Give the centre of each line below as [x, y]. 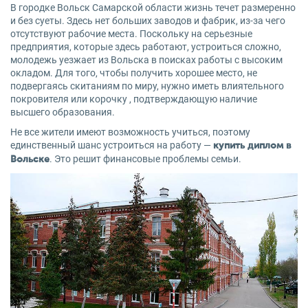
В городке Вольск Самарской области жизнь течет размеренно [153, 8]
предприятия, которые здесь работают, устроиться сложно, [146, 47]
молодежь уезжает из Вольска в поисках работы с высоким [146, 60]
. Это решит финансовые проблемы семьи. [145, 159]
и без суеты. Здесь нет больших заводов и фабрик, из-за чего [148, 21]
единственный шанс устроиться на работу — [112, 145]
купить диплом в [252, 146]
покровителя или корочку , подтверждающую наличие [134, 99]
